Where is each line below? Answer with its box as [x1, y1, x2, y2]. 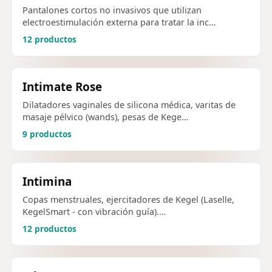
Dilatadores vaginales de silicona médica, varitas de [22, 99, 236, 111]
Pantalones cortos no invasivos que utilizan [22, 4, 202, 16]
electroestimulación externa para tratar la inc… [22, 16, 216, 29]
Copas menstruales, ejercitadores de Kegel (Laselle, [22, 194, 234, 206]
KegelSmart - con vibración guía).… [22, 206, 166, 218]
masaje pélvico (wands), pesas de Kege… [22, 111, 188, 123]
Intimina [22, 174, 72, 190]
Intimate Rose [22, 79, 102, 95]
